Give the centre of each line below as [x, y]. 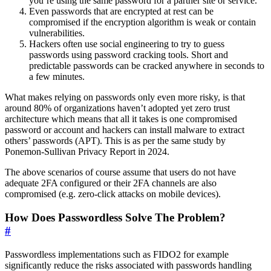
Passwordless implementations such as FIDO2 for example [117, 254]
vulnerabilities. [57, 33]
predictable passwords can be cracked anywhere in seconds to [147, 66]
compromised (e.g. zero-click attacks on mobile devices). [113, 194]
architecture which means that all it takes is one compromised [121, 119]
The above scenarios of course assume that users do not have [120, 172]
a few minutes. [57, 77]
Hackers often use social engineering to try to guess [127, 44]
